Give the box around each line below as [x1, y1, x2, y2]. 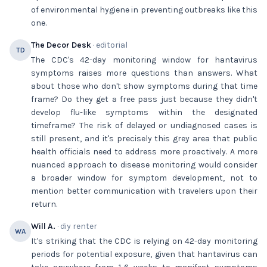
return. [31, 199, 57, 209]
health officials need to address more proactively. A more [31, 147, 257, 157]
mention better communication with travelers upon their [31, 186, 257, 196]
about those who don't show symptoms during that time [31, 81, 257, 91]
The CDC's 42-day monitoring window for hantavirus [31, 55, 257, 65]
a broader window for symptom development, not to [31, 173, 257, 183]
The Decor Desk [31, 40, 91, 50]
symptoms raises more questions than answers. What [31, 68, 257, 78]
